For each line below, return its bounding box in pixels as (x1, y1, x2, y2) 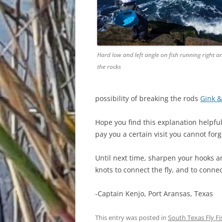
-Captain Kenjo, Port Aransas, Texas (95, 189, 213, 198)
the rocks (97, 62, 121, 71)
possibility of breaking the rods (95, 94, 200, 103)
